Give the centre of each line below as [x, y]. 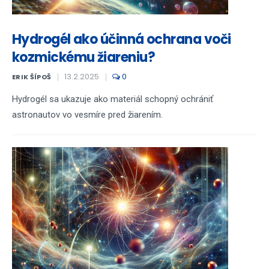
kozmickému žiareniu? [83, 57]
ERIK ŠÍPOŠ [32, 77]
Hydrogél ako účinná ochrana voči [122, 39]
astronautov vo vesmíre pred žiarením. [87, 115]
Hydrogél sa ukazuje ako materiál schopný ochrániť [113, 99]
